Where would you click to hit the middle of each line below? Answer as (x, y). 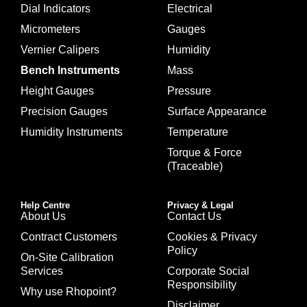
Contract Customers (69, 237)
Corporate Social (208, 271)
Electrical (190, 9)
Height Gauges (57, 91)
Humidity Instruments (72, 132)
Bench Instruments (70, 71)
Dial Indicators (56, 9)
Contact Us (194, 217)
